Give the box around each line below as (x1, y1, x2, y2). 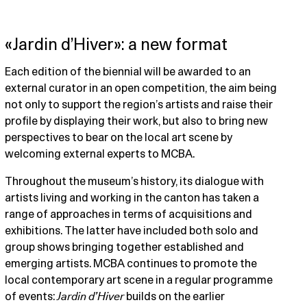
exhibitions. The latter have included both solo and (5, 225, 259, 237)
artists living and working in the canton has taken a (5, 193, 260, 204)
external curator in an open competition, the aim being (5, 83, 278, 95)
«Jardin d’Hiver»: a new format (5, 37, 228, 54)
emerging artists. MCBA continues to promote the (5, 258, 258, 270)
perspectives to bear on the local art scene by (5, 132, 233, 144)
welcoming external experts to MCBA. (5, 149, 195, 160)
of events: (5, 291, 58, 303)
